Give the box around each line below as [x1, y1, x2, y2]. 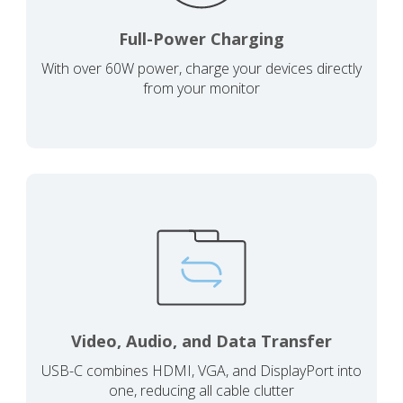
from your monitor [143, 77, 260, 98]
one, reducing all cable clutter [109, 380, 294, 400]
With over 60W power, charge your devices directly [41, 58, 362, 78]
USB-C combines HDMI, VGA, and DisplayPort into [41, 360, 362, 381]
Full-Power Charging [119, 27, 284, 49]
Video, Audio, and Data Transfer [71, 329, 332, 352]
